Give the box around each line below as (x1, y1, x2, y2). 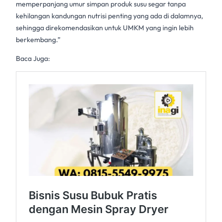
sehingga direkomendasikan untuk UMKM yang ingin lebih (16, 23, 194, 33)
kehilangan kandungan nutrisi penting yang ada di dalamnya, (16, 11, 203, 21)
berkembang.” (16, 35, 60, 45)
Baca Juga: (16, 54, 50, 63)
